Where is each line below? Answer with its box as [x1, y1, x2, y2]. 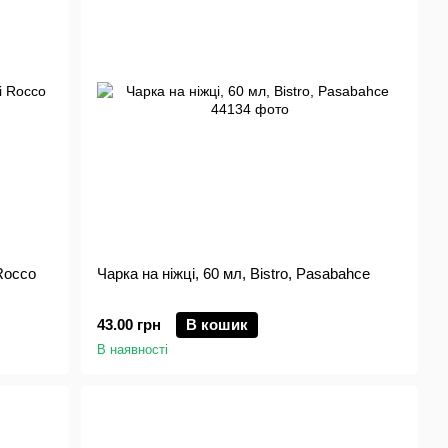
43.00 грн [97, 316, 162, 333]
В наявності [97, 342, 169, 357]
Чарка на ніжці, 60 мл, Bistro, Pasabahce [97, 265, 371, 282]
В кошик [186, 316, 249, 333]
